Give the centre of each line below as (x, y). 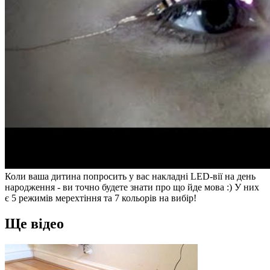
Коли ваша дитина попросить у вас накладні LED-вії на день (130, 176)
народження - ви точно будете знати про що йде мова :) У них (132, 187)
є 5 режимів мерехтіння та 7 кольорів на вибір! (101, 198)
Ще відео (34, 223)
